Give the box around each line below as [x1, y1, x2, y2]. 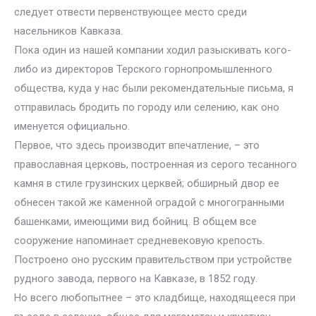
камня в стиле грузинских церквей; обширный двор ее [14, 177, 279, 190]
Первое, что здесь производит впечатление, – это [14, 139, 260, 152]
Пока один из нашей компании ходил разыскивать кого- [14, 44, 291, 56]
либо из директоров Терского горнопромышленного [14, 63, 272, 75]
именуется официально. [14, 120, 130, 133]
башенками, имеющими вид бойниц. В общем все [14, 215, 257, 228]
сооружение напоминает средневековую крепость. [14, 234, 265, 247]
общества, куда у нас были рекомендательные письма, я [14, 82, 293, 95]
